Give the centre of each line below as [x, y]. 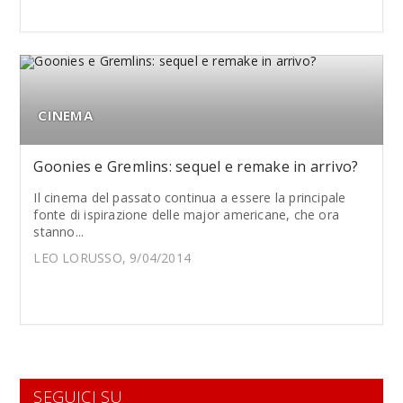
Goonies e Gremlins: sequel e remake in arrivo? [196, 166]
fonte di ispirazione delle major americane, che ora [187, 215]
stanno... [59, 232]
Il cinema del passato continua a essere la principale [190, 197]
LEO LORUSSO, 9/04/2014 [112, 258]
